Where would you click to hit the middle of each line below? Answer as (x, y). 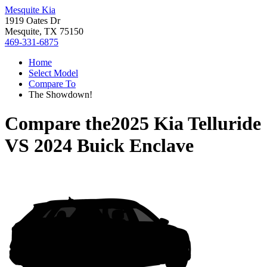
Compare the (58, 124)
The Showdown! (60, 94)
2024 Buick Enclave (114, 146)
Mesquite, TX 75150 (44, 31)
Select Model (53, 73)
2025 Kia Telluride (186, 124)
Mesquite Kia (30, 10)
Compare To (52, 84)
